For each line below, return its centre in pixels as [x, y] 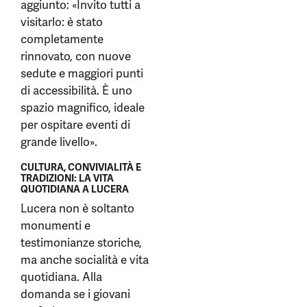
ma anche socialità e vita [85, 260]
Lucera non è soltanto [77, 208]
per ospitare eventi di [75, 125]
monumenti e [56, 225]
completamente [62, 39]
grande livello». [59, 142]
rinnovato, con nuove [76, 56]
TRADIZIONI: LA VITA [67, 178]
